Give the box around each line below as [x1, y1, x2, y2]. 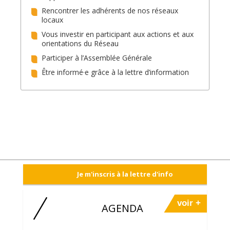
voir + [177, 198, 201, 208]
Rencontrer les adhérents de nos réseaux [42, 6, 178, 15]
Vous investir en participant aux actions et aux [42, 29, 194, 39]
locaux [42, 15, 63, 25]
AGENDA [102, 201, 144, 216]
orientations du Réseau [42, 39, 119, 48]
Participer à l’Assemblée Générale [42, 53, 152, 63]
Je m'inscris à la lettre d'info [77, 169, 174, 179]
